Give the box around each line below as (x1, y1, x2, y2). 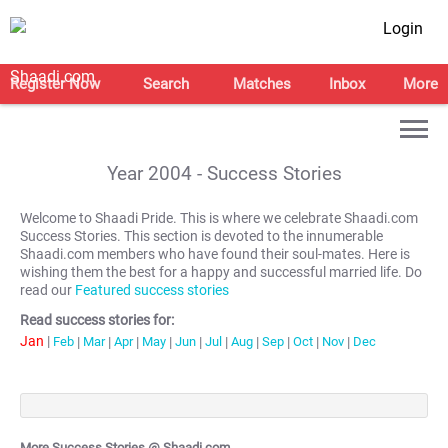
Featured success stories (75, 282, 229, 299)
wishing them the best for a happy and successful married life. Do (20, 264, 422, 281)
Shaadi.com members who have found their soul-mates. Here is (20, 246, 410, 263)
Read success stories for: (20, 312, 174, 329)
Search (143, 75, 190, 93)
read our (20, 282, 72, 299)
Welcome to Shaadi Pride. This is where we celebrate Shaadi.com (20, 210, 418, 227)
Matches (232, 75, 291, 93)
